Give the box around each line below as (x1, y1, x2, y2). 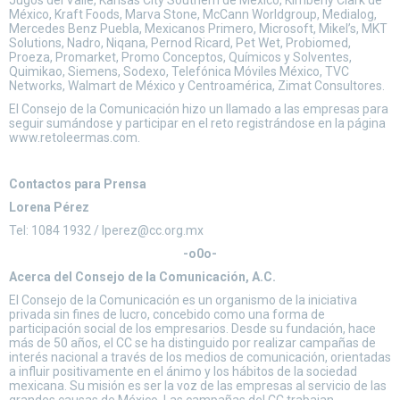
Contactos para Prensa (9, 177, 146, 191)
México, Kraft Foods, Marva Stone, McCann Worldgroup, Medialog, (9, 7, 377, 21)
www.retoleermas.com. (9, 130, 140, 145)
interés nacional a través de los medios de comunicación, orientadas (9, 350, 391, 364)
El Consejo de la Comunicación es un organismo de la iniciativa (9, 293, 357, 307)
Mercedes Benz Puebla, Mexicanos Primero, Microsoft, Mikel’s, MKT (9, 21, 387, 36)
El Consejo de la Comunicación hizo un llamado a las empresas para (9, 102, 388, 116)
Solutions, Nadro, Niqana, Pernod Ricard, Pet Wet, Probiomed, (9, 36, 351, 50)
